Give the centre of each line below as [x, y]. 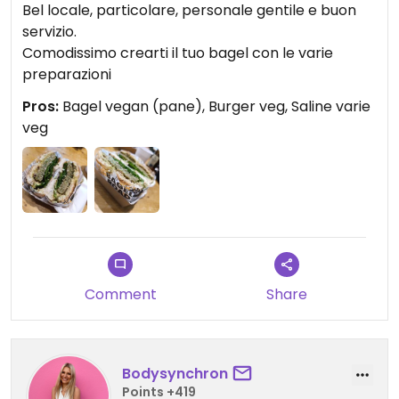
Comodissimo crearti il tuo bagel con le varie [178, 53]
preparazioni [67, 75]
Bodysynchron [175, 374]
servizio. [49, 32]
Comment [120, 294]
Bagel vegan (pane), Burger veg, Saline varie [215, 107]
